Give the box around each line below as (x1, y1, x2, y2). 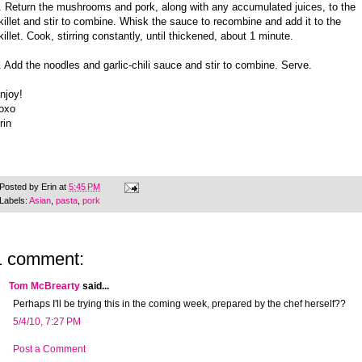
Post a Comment (13, 343, 86, 356)
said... (80, 280, 109, 293)
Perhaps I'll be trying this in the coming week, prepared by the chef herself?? (13, 298, 346, 310)
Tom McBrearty (9, 280, 80, 293)
